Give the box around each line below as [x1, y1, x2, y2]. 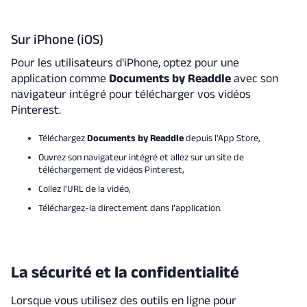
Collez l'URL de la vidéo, [38, 183, 131, 194]
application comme [10, 71, 109, 85]
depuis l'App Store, [183, 132, 260, 143]
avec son [230, 71, 278, 85]
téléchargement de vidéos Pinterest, [38, 164, 184, 175]
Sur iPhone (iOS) [10, 32, 103, 47]
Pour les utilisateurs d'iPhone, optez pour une [10, 56, 239, 69]
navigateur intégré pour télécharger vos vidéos [10, 87, 251, 101]
